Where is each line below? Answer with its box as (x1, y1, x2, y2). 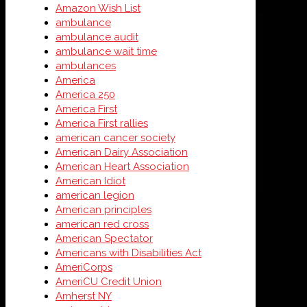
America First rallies (56, 117, 148, 130)
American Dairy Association (56, 146, 188, 158)
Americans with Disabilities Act (56, 247, 201, 259)
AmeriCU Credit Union (56, 275, 162, 288)
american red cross (56, 218, 149, 230)
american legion (56, 189, 134, 201)
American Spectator (56, 232, 153, 245)
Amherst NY (56, 290, 112, 302)
